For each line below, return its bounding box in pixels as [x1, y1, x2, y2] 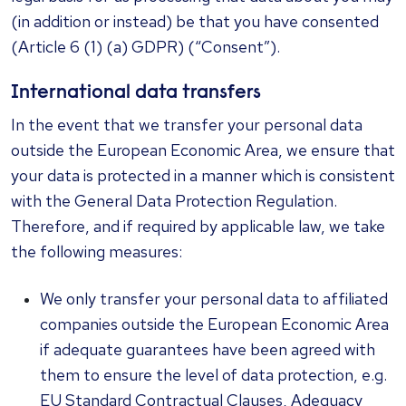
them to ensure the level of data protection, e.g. [40, 364, 387, 385]
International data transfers [11, 83, 261, 103]
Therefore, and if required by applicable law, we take [11, 216, 385, 237]
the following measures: [11, 241, 182, 262]
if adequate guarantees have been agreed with [40, 339, 375, 360]
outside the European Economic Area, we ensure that [11, 140, 395, 160]
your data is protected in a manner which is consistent [11, 165, 395, 186]
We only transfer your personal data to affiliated [40, 288, 388, 309]
